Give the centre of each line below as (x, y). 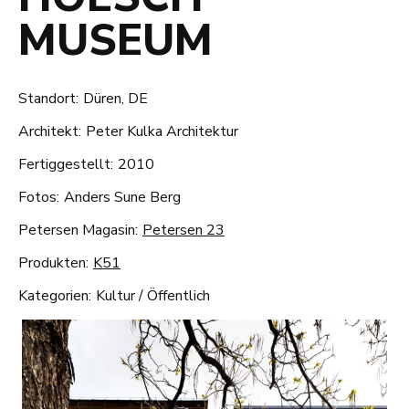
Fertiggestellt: (66, 164)
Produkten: (53, 262)
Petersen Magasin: (78, 230)
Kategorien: (55, 295)
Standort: (48, 98)
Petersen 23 (184, 230)
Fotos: (39, 197)
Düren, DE (115, 98)
